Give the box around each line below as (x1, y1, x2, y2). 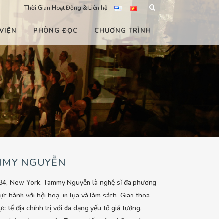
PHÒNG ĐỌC (33, 26, 78, 35)
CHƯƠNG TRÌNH (94, 26, 151, 35)
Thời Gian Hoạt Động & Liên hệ (24, 4, 107, 12)
